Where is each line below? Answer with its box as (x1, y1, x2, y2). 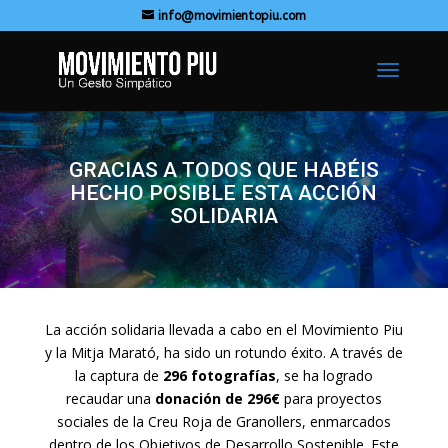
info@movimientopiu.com (157, 9, 306, 23)
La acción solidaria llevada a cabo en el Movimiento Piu (44, 320, 403, 339)
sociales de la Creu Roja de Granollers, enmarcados (56, 412, 391, 431)
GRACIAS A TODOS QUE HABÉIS (68, 158, 379, 182)
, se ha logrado (275, 366, 373, 385)
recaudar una (65, 389, 155, 408)
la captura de (74, 366, 163, 385)
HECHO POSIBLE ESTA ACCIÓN (70, 181, 378, 205)
